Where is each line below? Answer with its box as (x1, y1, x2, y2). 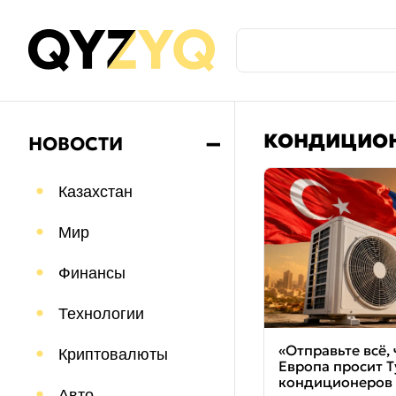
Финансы (58, 264, 126, 282)
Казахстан (58, 183, 133, 201)
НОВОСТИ (28, 133, 123, 156)
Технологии (58, 305, 144, 323)
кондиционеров (278, 373, 392, 392)
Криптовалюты (58, 346, 168, 363)
